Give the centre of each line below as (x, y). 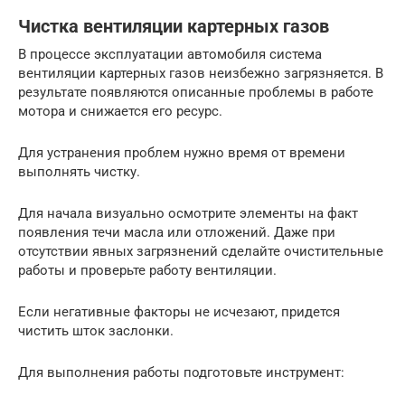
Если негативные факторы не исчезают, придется (179, 311)
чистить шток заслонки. (96, 330)
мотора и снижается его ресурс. (120, 111)
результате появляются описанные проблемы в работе (196, 92)
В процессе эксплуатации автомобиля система (170, 54)
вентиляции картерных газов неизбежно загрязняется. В (201, 73)
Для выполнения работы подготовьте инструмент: (181, 372)
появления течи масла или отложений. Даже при (177, 232)
